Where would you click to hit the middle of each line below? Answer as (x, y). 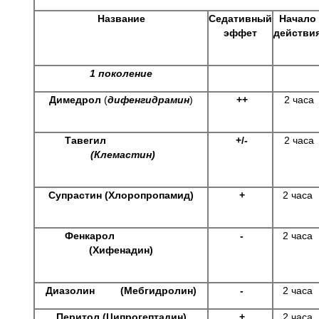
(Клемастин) (122, 155)
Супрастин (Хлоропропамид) (121, 195)
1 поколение (121, 73)
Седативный (240, 19)
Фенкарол (121, 236)
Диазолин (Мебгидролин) (121, 291)
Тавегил (121, 140)
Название (121, 19)
